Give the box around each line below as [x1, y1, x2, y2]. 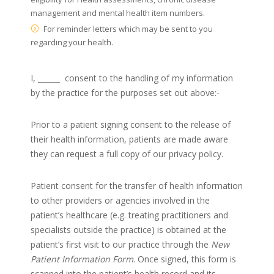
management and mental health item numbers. [31, 7, 205, 18]
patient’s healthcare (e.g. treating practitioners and [31, 209, 228, 221]
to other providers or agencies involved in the [31, 194, 210, 206]
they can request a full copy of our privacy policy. [31, 147, 226, 160]
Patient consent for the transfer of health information [31, 179, 243, 191]
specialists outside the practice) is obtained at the [31, 223, 226, 235]
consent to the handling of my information [65, 72, 233, 84]
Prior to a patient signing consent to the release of [31, 118, 231, 130]
